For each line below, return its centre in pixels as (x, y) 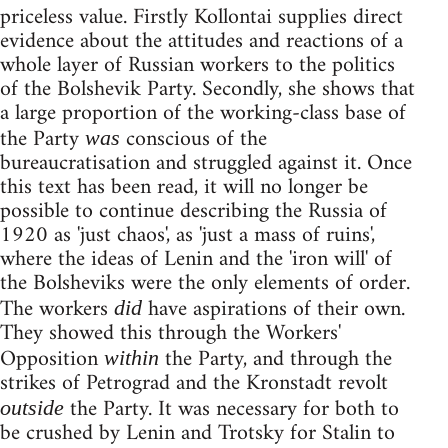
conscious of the (193, 140)
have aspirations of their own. (273, 310)
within (131, 358)
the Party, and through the (275, 360)
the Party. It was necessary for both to (231, 410)
